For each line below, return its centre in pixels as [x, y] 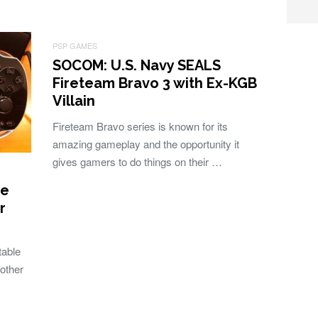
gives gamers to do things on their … [137, 161]
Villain [74, 101]
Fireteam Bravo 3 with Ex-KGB [155, 83]
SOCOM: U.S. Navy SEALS [137, 65]
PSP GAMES [75, 45]
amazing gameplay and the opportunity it [146, 144]
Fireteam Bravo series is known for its [140, 126]
